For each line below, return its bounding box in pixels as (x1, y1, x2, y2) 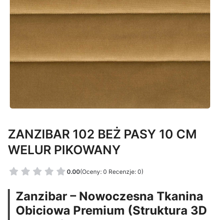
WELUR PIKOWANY (8, 142, 121, 157)
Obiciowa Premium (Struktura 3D (16, 203, 207, 218)
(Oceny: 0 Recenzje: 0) (80, 167, 143, 175)
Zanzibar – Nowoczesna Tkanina (16, 189, 203, 203)
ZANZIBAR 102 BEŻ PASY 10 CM (8, 126, 197, 141)
